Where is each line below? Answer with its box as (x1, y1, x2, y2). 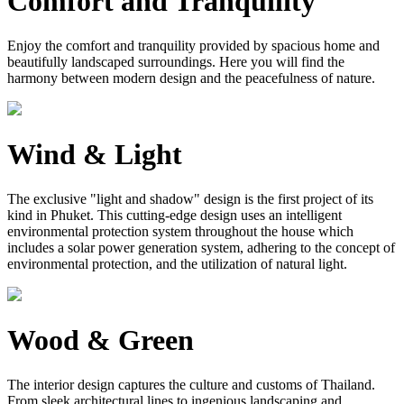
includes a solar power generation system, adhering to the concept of (7, 239, 395, 255)
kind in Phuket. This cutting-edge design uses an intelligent (7, 207, 342, 223)
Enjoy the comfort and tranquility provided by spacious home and (7, 37, 380, 53)
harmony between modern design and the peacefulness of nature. (7, 69, 375, 86)
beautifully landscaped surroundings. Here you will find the (7, 53, 344, 69)
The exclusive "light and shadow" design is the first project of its (7, 190, 373, 207)
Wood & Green (7, 324, 194, 357)
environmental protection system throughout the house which (7, 223, 353, 239)
